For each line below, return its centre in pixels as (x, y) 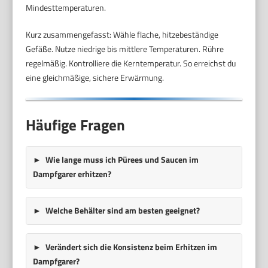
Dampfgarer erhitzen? (72, 174)
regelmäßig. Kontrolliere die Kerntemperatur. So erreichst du (131, 63)
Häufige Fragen (76, 125)
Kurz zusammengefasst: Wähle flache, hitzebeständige (122, 35)
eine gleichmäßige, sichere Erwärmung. (95, 78)
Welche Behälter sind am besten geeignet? (122, 211)
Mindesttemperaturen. (66, 8)
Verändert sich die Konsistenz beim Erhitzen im (131, 247)
